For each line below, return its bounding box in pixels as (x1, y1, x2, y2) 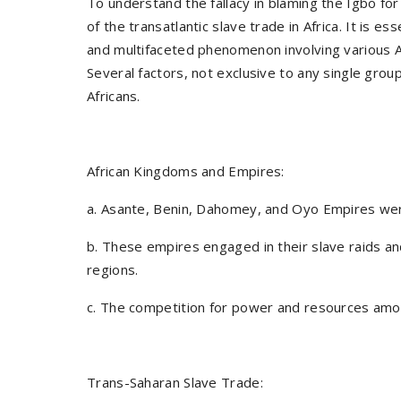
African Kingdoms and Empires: (87, 162, 285, 180)
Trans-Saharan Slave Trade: (87, 373, 263, 391)
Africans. (87, 87, 141, 105)
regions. (87, 260, 139, 278)
